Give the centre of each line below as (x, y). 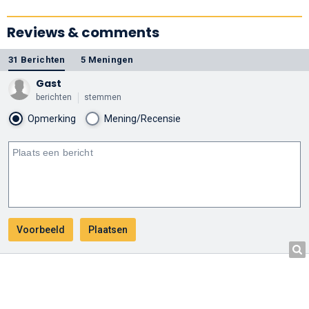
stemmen (103, 97)
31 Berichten (37, 59)
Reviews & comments (83, 32)
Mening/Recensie (142, 118)
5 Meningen (107, 59)
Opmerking (52, 118)
